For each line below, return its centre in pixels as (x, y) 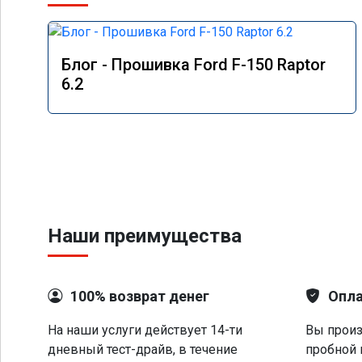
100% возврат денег (140, 296)
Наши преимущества (145, 236)
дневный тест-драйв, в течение (143, 349)
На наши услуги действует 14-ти (145, 330)
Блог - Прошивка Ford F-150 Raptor (194, 64)
